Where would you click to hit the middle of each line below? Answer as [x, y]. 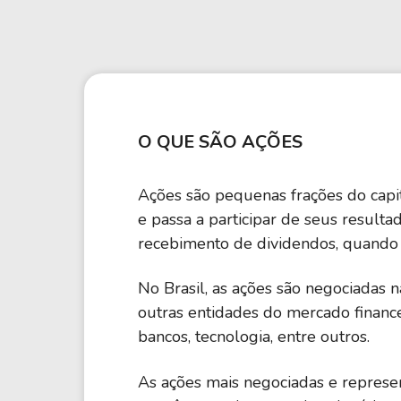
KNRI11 [283, 30]
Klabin [123, 30]
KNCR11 [286, 57]
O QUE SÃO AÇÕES [220, 142]
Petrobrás [133, 57]
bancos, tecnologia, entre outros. [254, 337]
